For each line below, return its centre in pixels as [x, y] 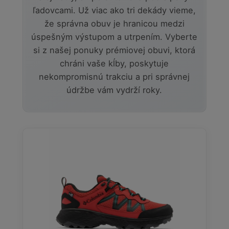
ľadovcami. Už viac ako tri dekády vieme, [114, 10]
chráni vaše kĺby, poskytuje [114, 63]
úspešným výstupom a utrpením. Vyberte [114, 37]
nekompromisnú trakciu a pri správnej [114, 76]
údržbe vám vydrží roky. [114, 90]
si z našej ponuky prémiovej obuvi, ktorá [114, 50]
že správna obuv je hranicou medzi [114, 23]
